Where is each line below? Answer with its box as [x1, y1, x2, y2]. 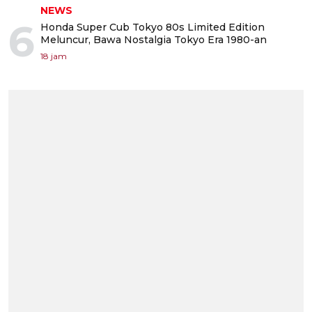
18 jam [40, 50, 67, 61]
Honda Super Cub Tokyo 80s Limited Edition [40, 20, 265, 33]
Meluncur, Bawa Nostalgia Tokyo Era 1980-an [40, 33, 267, 46]
